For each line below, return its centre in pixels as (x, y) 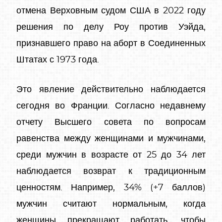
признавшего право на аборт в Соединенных (111, 43)
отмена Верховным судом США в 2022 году (111, 11)
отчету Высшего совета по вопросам (111, 122)
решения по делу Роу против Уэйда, (111, 27)
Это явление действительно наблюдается (111, 89)
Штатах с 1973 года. (58, 60)
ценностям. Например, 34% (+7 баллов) (111, 188)
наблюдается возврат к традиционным (111, 171)
